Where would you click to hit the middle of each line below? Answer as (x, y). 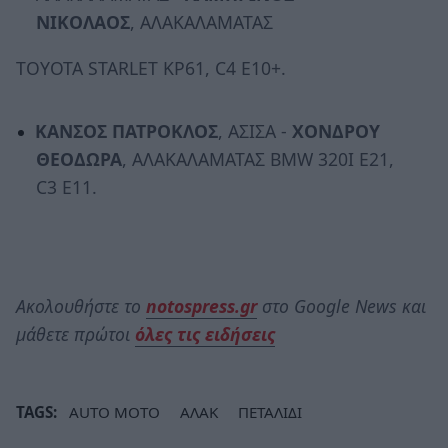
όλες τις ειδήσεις (205, 334)
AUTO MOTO (114, 412)
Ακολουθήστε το (81, 306)
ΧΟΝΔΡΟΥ (335, 131)
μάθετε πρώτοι (75, 334)
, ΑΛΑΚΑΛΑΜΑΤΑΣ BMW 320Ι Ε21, (257, 159)
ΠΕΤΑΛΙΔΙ (270, 412)
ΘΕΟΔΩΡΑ (78, 159)
